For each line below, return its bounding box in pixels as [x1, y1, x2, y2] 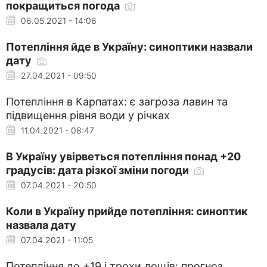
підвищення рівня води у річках [6, 108, 170, 122]
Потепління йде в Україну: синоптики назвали [6, 40, 253, 53]
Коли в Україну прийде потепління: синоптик [6, 204, 248, 218]
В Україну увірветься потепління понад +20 [6, 150, 241, 163]
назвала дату [6, 218, 76, 231]
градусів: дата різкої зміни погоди [6, 163, 191, 176]
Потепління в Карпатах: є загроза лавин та [6, 95, 228, 108]
